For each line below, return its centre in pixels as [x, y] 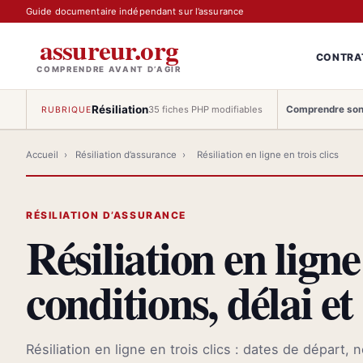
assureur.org [109, 49]
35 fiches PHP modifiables [206, 109]
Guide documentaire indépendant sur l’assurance [135, 11]
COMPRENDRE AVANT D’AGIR [109, 69]
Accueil [42, 155]
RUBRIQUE [67, 109]
